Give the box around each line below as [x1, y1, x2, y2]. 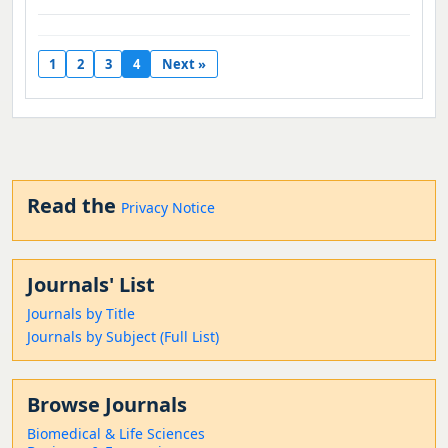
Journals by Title [27, 304, 135, 323]
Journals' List [27, 271, 155, 298]
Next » [162, 54, 206, 73]
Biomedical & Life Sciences [27, 424, 205, 443]
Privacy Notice [121, 198, 215, 217]
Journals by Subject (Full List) [27, 327, 219, 346]
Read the [27, 192, 121, 219]
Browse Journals [27, 391, 187, 418]
